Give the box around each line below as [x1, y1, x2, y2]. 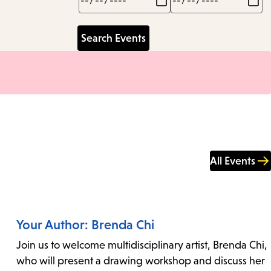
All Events [210, 155, 255, 168]
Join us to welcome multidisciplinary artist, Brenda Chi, [16, 239, 267, 252]
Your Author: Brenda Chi [16, 217, 154, 233]
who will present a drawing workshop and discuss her [16, 255, 265, 267]
